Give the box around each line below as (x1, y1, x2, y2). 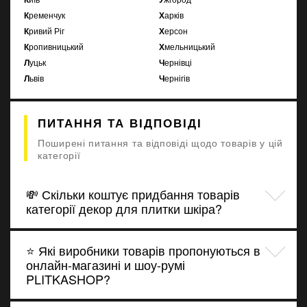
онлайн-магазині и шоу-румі (26, 256, 185, 273)
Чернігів (164, 71, 190, 84)
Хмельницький (164, 40, 215, 52)
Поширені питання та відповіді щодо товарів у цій (38, 136, 283, 149)
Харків (164, 8, 184, 21)
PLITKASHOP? (26, 270, 110, 288)
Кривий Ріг (29, 24, 64, 36)
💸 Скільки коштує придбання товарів (26, 185, 240, 203)
